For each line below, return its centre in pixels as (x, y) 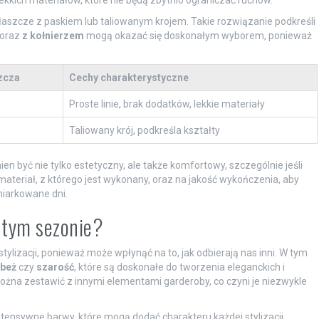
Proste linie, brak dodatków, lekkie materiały (167, 104)
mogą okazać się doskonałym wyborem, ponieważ (198, 35)
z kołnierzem (53, 35)
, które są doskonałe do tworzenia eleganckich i (179, 267)
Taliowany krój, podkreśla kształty (144, 130)
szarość (55, 267)
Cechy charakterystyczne (129, 77)
